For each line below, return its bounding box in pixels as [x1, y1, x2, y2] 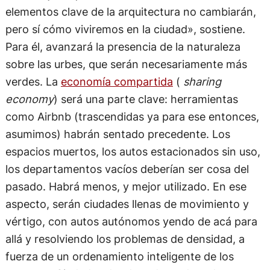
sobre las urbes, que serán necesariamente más [5, 57, 247, 71]
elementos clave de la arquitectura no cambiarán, [5, 4, 256, 18]
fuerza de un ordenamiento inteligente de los [5, 249, 234, 263]
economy [5, 92, 54, 105]
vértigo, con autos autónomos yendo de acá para [5, 214, 257, 228]
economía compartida [60, 74, 173, 88]
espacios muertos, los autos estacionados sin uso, [5, 144, 260, 158]
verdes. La [5, 74, 61, 88]
